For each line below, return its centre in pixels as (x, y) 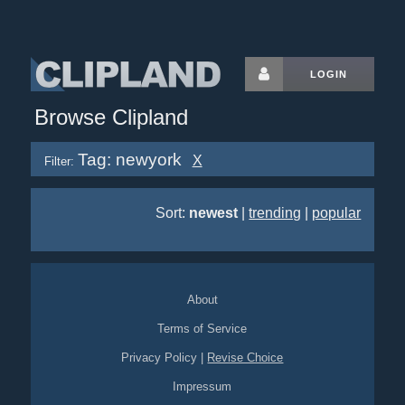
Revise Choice (245, 358)
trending (275, 213)
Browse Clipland (111, 117)
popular (337, 213)
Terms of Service (202, 329)
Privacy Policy (160, 358)
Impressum (202, 386)
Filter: (59, 161)
